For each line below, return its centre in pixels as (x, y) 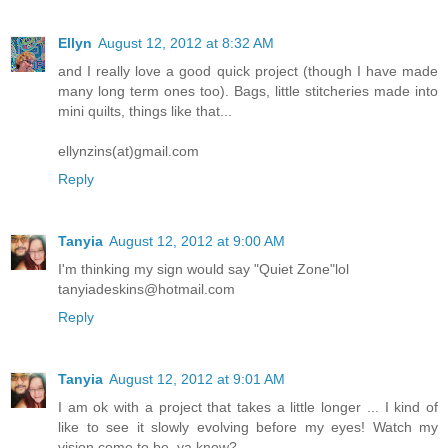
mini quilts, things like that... (145, 111)
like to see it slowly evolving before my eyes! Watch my (248, 427)
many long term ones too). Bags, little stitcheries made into (248, 91)
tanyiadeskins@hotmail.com (146, 289)
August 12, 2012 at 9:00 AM (197, 241)
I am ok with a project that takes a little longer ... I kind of (248, 407)
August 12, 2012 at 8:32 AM (186, 43)
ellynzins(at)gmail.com (128, 151)
